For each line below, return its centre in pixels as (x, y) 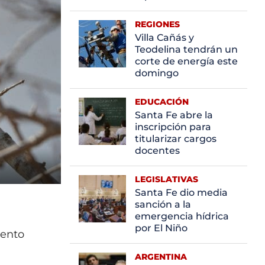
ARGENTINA (161, 256)
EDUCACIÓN (162, 101)
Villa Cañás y (164, 37)
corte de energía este (186, 61)
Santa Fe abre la (174, 115)
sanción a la (163, 204)
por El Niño (161, 228)
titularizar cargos (176, 138)
